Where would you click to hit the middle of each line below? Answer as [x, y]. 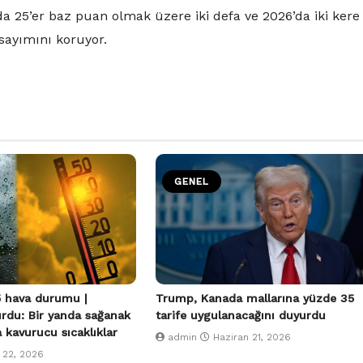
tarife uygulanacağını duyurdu [240, 316]
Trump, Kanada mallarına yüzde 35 [254, 299]
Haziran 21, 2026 [252, 337]
